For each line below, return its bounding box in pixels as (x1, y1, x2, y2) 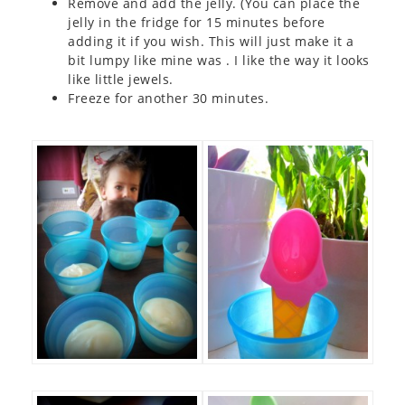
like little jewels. (68, 71, 174, 88)
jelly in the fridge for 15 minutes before (68, 14, 325, 31)
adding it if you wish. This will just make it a (68, 33, 354, 50)
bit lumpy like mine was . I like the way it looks (68, 52, 370, 69)
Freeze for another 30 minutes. (68, 89, 268, 107)
